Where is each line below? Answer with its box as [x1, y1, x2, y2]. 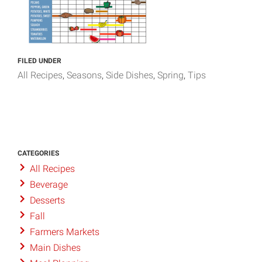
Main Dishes [29, 242, 81, 254]
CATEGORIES [18, 149, 59, 157]
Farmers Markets [29, 226, 99, 238]
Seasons [67, 70, 102, 81]
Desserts [29, 195, 65, 206]
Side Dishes [106, 70, 153, 81]
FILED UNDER [18, 57, 61, 65]
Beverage [29, 179, 68, 191]
